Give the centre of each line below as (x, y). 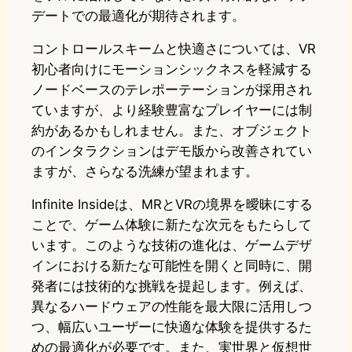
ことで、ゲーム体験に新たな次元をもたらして (172, 225)
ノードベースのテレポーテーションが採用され (172, 90)
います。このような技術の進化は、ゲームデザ (172, 246)
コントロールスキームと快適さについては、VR (174, 49)
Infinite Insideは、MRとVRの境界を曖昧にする (172, 205)
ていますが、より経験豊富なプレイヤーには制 (172, 110)
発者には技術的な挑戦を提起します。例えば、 (172, 286)
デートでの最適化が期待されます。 (138, 16)
